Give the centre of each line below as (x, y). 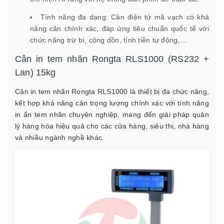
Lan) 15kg (35, 73)
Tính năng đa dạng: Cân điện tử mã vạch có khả (125, 17)
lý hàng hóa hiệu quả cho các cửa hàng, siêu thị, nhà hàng (112, 126)
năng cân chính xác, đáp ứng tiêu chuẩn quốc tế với (119, 29)
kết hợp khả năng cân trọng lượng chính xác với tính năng (112, 103)
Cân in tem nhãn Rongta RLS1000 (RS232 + (112, 59)
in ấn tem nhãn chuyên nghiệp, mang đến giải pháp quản (112, 115)
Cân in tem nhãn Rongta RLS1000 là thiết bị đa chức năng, (112, 92)
